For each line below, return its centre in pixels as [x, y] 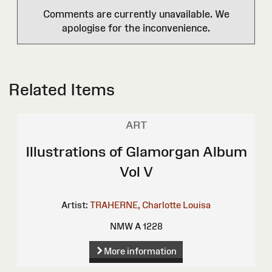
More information [140, 251]
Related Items [62, 90]
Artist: [75, 205]
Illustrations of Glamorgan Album [136, 152]
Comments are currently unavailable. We [136, 14]
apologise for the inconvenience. [136, 28]
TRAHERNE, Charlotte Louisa [150, 205]
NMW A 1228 [136, 226]
